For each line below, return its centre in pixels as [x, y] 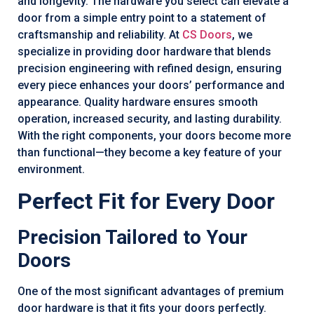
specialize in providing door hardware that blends [144, 51]
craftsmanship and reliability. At [100, 34]
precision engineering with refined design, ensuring [150, 68]
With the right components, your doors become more [154, 135]
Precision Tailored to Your [132, 238]
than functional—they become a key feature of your [150, 152]
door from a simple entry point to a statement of [142, 18]
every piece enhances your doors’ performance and [151, 85]
